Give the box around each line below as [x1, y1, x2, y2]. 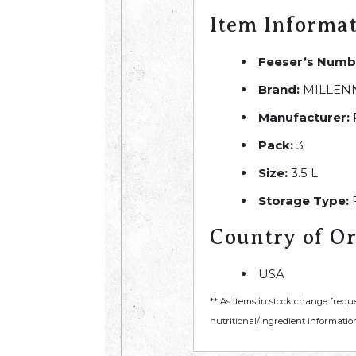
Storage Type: [258, 193, 349, 208]
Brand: [258, 82, 300, 97]
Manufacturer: [258, 110, 350, 125]
